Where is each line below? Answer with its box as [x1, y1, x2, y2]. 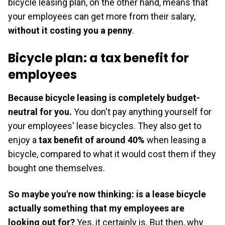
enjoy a [8, 134, 37, 145]
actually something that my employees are [8, 202, 184, 213]
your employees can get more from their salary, [8, 11, 195, 22]
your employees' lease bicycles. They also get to [8, 120, 201, 131]
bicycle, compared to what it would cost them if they [8, 148, 216, 159]
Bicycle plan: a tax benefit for [8, 49, 189, 66]
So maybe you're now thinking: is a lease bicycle [8, 188, 206, 199]
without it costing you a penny [8, 25, 132, 36]
